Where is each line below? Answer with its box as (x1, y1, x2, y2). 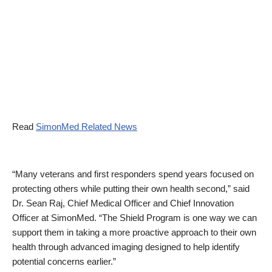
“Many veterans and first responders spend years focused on (12, 169, 254, 179)
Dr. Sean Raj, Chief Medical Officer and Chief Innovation (12, 198, 234, 208)
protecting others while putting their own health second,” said (12, 183, 250, 194)
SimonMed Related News (36, 121, 137, 132)
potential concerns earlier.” (12, 256, 116, 267)
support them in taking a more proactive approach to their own (12, 227, 256, 237)
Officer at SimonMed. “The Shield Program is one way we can (12, 212, 257, 223)
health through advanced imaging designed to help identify (12, 242, 240, 252)
